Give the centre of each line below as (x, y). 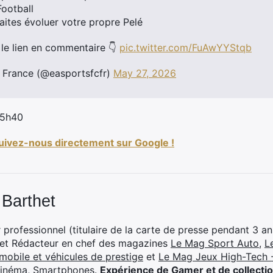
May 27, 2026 (145, 73)
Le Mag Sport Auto (215, 243)
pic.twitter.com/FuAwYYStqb (186, 48)
